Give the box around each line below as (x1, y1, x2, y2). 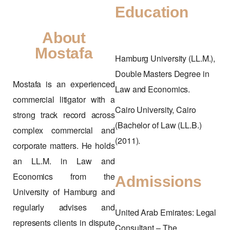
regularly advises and (13, 201, 115, 213)
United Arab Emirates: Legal (115, 206, 217, 218)
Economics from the (13, 170, 115, 182)
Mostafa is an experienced (13, 78, 115, 90)
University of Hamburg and (13, 185, 115, 198)
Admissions (115, 172, 202, 190)
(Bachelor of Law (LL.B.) (115, 119, 202, 131)
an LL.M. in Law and (13, 155, 115, 167)
